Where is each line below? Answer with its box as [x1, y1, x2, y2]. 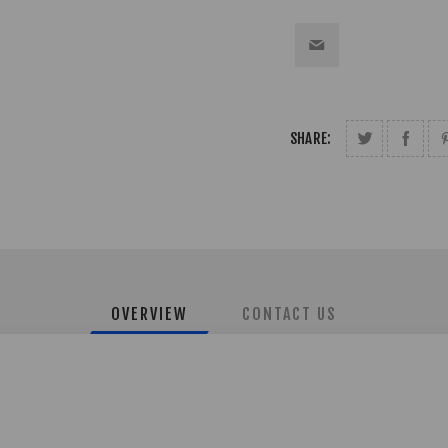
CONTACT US [242, 303, 338, 324]
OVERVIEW [110, 303, 188, 324]
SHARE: [290, 128, 332, 148]
